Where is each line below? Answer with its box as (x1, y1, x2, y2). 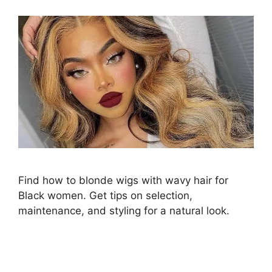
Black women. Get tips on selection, (18, 189, 192, 202)
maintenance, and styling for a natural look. (18, 205, 229, 217)
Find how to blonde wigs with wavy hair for (18, 174, 228, 187)
